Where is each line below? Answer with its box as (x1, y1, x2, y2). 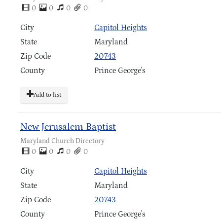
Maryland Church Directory (20, 137, 105, 146)
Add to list (34, 91, 61, 99)
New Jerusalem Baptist (20, 121, 116, 133)
